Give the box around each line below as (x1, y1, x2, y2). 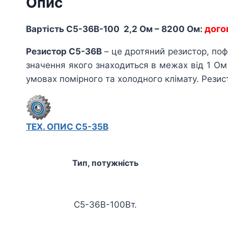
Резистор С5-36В (26, 46, 102, 57)
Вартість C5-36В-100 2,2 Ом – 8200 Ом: (26, 24, 205, 35)
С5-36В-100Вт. (73, 199, 137, 210)
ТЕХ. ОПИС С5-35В (26, 122, 108, 132)
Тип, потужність (72, 158, 138, 168)
